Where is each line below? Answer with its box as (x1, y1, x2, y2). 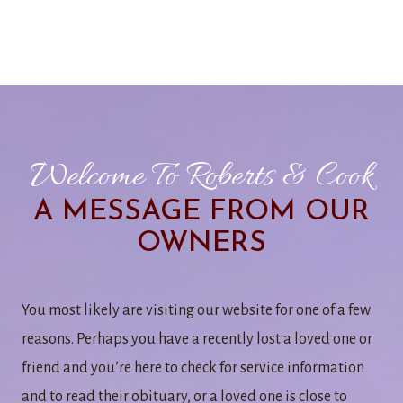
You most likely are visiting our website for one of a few (22, 302, 371, 318)
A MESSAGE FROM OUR (33, 198, 370, 227)
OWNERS (137, 229, 266, 258)
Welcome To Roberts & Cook (31, 155, 372, 200)
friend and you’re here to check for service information (22, 360, 364, 376)
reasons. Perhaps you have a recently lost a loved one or (22, 331, 372, 347)
